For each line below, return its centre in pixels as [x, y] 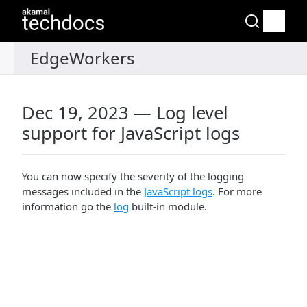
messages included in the [83, 191]
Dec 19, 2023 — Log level [125, 113]
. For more [237, 191]
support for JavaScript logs [131, 133]
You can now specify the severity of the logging [133, 176]
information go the [68, 206]
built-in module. [168, 206]
